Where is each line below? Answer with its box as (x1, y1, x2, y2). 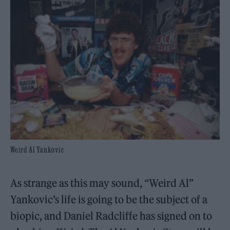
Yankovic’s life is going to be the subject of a (10, 193, 208, 206)
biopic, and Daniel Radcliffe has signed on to (10, 209, 213, 222)
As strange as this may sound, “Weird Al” (10, 177, 194, 189)
